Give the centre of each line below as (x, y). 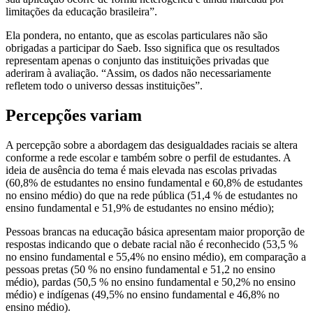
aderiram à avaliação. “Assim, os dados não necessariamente (138, 73)
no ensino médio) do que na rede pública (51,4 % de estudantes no (152, 195)
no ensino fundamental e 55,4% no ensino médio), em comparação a (156, 256)
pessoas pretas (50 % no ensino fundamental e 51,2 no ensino (140, 269)
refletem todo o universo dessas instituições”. (104, 85)
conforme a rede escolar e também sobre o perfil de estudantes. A (148, 157)
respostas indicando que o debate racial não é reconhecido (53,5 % (152, 244)
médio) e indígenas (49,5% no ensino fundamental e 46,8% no (143, 294)
